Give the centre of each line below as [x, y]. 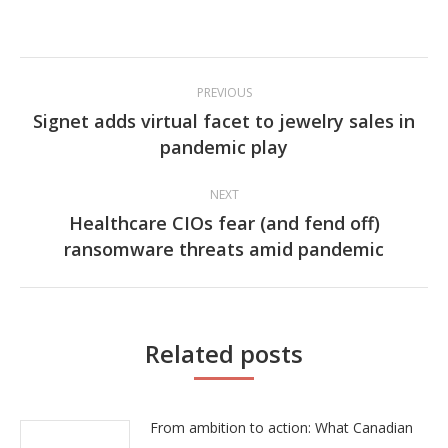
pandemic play [224, 147]
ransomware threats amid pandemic [224, 249]
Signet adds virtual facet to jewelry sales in [224, 121]
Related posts [224, 353]
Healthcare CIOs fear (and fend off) [224, 223]
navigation [111, 121]
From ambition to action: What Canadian [281, 427]
